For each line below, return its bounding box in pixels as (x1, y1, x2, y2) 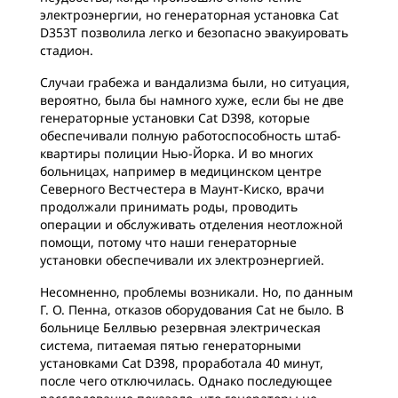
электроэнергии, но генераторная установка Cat (40, 6, 338, 23)
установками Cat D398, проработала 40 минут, (40, 354, 323, 371)
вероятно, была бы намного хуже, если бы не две (40, 92, 344, 108)
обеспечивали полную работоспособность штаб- (40, 127, 341, 144)
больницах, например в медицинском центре (40, 163, 322, 179)
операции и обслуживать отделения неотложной (40, 216, 343, 233)
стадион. (40, 42, 93, 59)
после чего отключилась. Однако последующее (40, 372, 332, 389)
